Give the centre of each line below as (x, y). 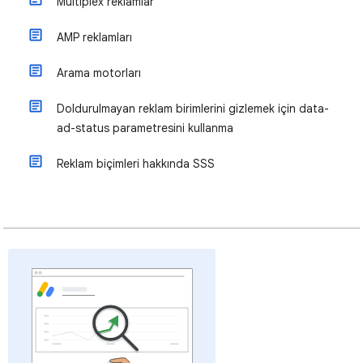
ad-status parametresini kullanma (145, 128)
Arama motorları (99, 73)
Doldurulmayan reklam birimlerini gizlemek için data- (193, 108)
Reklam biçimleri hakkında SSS (136, 163)
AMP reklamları (94, 37)
